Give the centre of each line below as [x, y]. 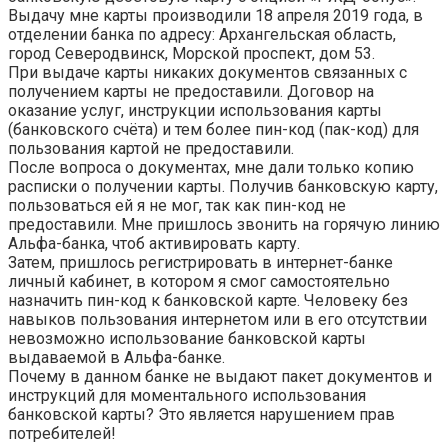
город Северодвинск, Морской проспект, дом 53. [191, 53]
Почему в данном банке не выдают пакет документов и [220, 376]
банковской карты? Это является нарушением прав [201, 414]
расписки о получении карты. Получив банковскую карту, [223, 186]
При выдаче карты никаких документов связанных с [207, 72]
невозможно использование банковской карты [187, 338]
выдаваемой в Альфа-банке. [116, 357]
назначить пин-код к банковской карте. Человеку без [208, 300]
